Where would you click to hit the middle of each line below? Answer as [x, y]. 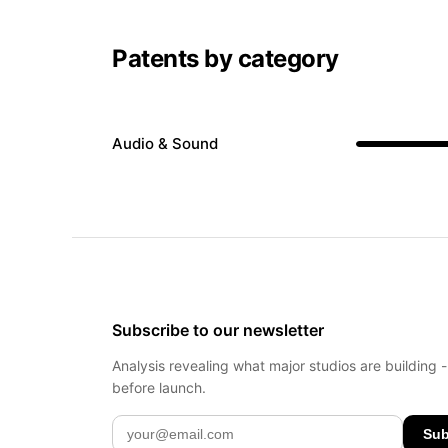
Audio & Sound [165, 143]
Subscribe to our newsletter [218, 330]
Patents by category [225, 58]
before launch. [159, 387]
